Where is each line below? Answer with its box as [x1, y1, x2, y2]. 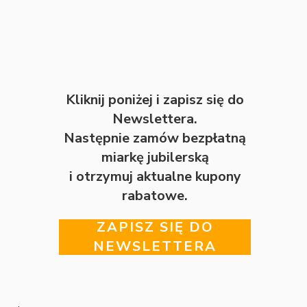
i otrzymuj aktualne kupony [69, 167, 241, 186]
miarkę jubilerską [101, 148, 209, 167]
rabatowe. [122, 186, 188, 205]
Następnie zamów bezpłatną [64, 129, 246, 147]
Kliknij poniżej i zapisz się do [66, 90, 244, 109]
